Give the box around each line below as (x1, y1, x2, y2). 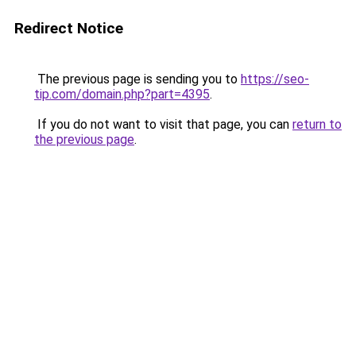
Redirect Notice (14, 19, 123, 37)
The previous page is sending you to (34, 72, 241, 87)
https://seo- (241, 72, 309, 87)
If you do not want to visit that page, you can (34, 117, 292, 132)
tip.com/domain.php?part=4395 (34, 87, 210, 102)
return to (292, 117, 342, 132)
